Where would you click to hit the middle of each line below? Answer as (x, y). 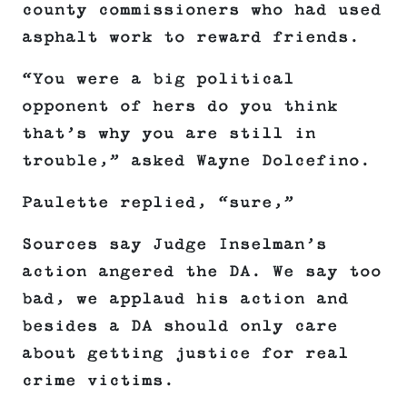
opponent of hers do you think (180, 107)
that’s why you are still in (169, 134)
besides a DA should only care (180, 327)
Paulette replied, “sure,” (158, 203)
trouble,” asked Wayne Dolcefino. (196, 161)
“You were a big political (158, 79)
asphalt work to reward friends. (191, 38)
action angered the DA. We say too (202, 272)
